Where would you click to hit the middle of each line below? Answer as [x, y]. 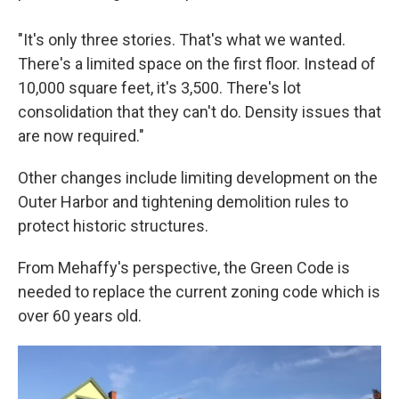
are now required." [81, 136]
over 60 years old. [80, 316]
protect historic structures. [113, 226]
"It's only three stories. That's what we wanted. [182, 40]
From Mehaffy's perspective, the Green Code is [184, 268]
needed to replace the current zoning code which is [199, 292]
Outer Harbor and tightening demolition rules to [183, 202]
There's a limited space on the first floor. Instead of [197, 64]
